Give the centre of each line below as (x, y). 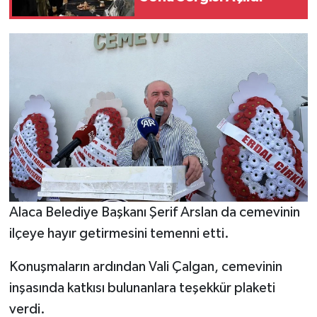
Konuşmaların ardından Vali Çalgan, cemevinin (145, 266)
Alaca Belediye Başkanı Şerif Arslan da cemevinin (154, 212)
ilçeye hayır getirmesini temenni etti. (119, 233)
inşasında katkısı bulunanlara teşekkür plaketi (142, 288)
